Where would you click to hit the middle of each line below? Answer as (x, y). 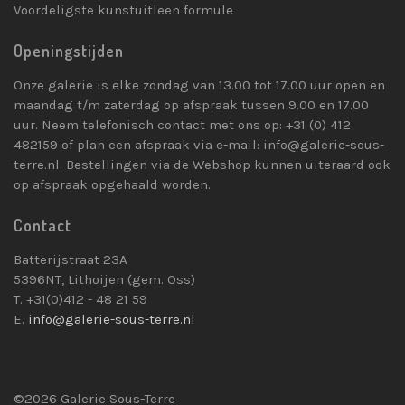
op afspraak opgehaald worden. (112, 184)
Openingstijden (69, 50)
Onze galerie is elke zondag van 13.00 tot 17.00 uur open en (199, 85)
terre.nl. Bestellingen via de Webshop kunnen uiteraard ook (202, 164)
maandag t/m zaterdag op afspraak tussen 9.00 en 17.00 (191, 104)
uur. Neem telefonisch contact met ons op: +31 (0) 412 (182, 124)
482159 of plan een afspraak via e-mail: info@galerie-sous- (199, 144)
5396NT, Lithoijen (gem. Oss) (104, 279)
